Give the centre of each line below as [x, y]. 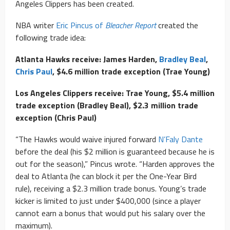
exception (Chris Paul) [56, 118]
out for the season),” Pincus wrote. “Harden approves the [115, 164]
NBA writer [36, 25]
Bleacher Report [131, 25]
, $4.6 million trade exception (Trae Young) [131, 72]
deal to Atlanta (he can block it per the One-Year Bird [106, 176]
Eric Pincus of [81, 25]
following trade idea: [51, 38]
